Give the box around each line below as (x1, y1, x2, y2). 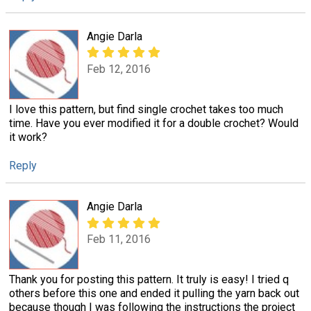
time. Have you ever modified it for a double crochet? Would (9, 117, 299, 131)
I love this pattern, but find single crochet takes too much (9, 103, 283, 117)
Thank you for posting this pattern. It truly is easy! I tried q (9, 273, 289, 287)
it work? (9, 131, 47, 144)
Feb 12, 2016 (87, 62, 151, 76)
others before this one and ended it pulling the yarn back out (9, 287, 299, 301)
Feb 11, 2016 (87, 232, 151, 246)
